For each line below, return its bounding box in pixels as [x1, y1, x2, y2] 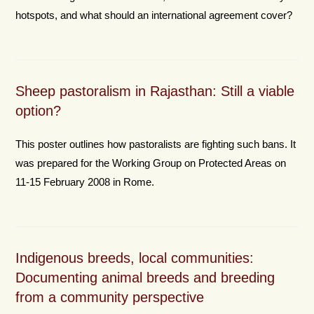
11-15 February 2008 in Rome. [15, 176, 155, 188]
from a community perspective [15, 289, 205, 305]
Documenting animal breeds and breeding [15, 270, 275, 285]
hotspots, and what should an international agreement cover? [15, 9, 293, 21]
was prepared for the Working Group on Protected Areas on [15, 157, 287, 169]
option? [15, 103, 62, 118]
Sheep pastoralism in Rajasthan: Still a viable [15, 83, 295, 99]
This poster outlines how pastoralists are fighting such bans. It [15, 138, 296, 150]
